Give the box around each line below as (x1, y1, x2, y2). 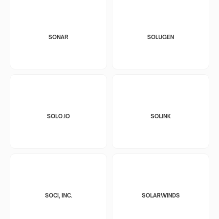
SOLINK (151, 112, 171, 120)
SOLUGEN (147, 33, 174, 41)
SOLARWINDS (141, 192, 180, 199)
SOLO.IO (47, 112, 70, 120)
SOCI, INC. (44, 192, 72, 199)
